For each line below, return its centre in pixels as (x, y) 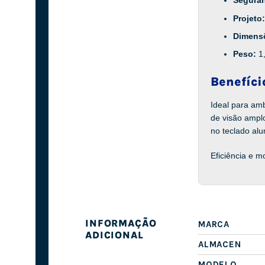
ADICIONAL (114, 235)
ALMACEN (220, 245)
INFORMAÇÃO (121, 224)
